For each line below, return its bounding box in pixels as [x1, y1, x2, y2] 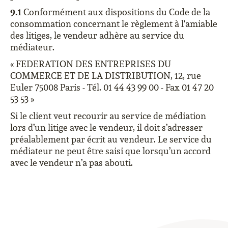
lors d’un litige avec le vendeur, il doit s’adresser [10, 122, 203, 133]
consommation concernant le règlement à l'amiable [10, 18, 217, 30]
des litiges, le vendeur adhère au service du [10, 30, 184, 41]
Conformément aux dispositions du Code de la [21, 6, 210, 18]
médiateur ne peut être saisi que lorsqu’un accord [10, 145, 211, 157]
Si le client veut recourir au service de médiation [10, 110, 206, 122]
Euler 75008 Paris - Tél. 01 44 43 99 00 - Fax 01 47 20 [10, 81, 214, 93]
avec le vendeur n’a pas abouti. [10, 157, 133, 168]
